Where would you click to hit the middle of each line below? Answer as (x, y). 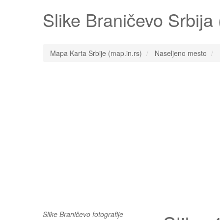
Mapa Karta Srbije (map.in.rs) (96, 53)
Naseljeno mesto (181, 53)
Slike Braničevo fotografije (83, 214)
